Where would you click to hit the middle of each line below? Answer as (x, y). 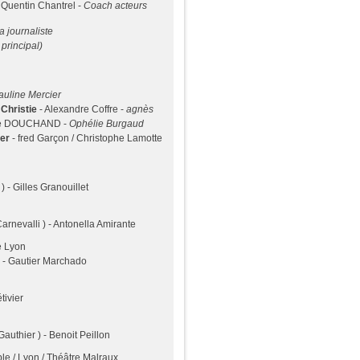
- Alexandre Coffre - (83, 109)
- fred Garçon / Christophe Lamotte (86, 138)
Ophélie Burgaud (106, 124)
